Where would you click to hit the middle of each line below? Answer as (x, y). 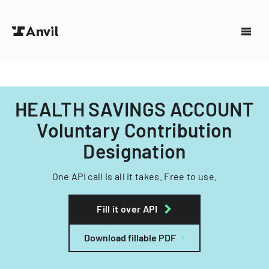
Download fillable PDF (130, 237)
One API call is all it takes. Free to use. (134, 176)
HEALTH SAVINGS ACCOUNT (134, 109)
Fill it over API (127, 209)
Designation (134, 151)
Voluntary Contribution (134, 130)
